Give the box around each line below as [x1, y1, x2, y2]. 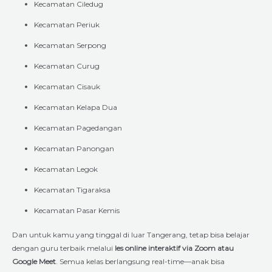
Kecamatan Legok [34, 164, 98, 174]
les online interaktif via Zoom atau [115, 243, 234, 253]
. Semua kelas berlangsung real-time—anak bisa [56, 256, 225, 266]
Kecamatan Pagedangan [34, 123, 122, 132]
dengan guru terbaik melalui [12, 243, 115, 253]
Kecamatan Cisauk [34, 81, 100, 91]
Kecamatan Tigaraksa [34, 185, 110, 194]
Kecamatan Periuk [34, 19, 100, 29]
